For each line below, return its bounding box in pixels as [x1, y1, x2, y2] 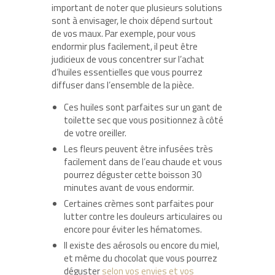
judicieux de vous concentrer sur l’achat [52, 52, 204, 66]
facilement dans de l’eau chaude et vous [64, 154, 222, 169]
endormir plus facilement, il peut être [52, 39, 198, 53]
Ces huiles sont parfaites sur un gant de [64, 99, 222, 114]
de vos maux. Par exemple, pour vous [52, 26, 196, 41]
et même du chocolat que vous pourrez [64, 250, 217, 265]
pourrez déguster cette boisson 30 [64, 167, 201, 182]
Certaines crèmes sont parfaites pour [64, 196, 214, 211]
